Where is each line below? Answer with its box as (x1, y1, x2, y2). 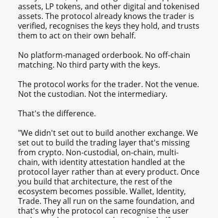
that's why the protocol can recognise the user (18, 205, 189, 216)
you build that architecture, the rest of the (18, 176, 173, 187)
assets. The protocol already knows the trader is (18, 10, 195, 21)
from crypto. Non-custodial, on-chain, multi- (18, 146, 179, 158)
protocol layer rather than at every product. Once (18, 166, 200, 177)
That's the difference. (18, 108, 96, 119)
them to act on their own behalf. (18, 30, 136, 41)
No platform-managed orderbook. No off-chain (18, 49, 191, 60)
